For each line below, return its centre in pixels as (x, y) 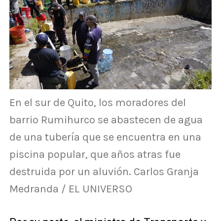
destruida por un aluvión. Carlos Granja (104, 172)
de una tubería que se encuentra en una (105, 137)
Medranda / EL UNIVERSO (71, 189)
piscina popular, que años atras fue (95, 155)
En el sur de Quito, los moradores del (97, 103)
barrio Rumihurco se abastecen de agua (106, 120)
